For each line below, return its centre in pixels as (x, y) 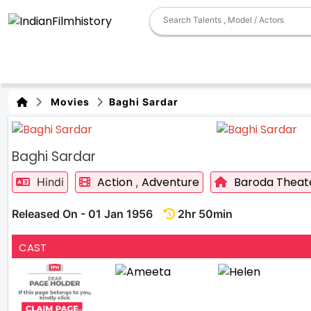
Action (116, 182)
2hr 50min (204, 213)
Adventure (170, 182)
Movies (67, 102)
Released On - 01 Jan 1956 (88, 213)
